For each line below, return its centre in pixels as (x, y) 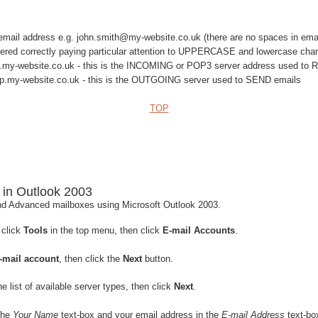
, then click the (91, 258)
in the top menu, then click (105, 231)
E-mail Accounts (199, 231)
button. (158, 258)
